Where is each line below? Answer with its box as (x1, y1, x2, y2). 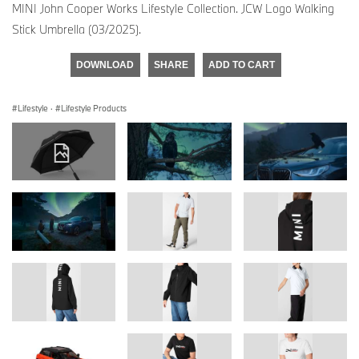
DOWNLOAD (76, 58, 134, 71)
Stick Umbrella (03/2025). (12, 21, 141, 37)
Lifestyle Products (61, 102, 127, 114)
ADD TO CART (208, 58, 275, 71)
